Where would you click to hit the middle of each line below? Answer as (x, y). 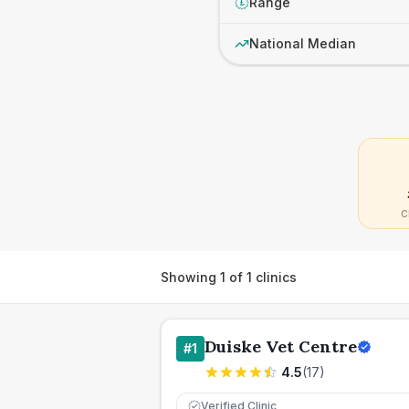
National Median (303, 43)
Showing (190, 277)
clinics (274, 277)
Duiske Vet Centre (281, 346)
